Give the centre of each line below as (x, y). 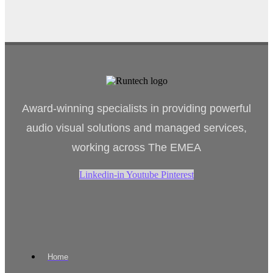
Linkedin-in (102, 174)
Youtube (142, 174)
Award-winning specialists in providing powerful (136, 108)
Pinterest (177, 174)
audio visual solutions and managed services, (136, 128)
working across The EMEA (136, 147)
